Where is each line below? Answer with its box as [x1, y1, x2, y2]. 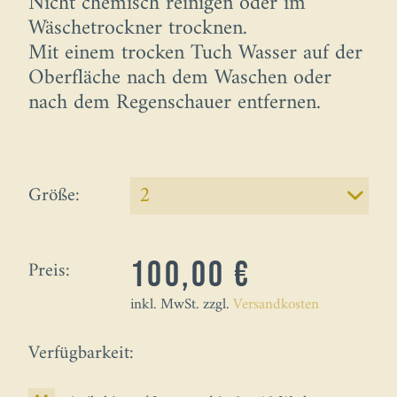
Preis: [28, 254, 70, 289]
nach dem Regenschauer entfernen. [28, 84, 321, 122]
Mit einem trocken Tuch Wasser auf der [28, 35, 362, 73]
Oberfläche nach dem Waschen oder [28, 59, 331, 97]
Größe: [28, 179, 80, 214]
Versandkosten [233, 292, 320, 319]
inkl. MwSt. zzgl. [130, 292, 234, 319]
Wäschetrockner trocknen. [28, 10, 247, 48]
